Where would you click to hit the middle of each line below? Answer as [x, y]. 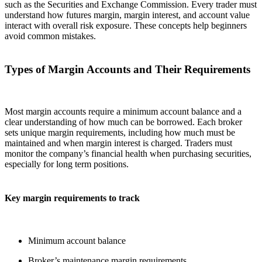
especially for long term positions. [67, 164]
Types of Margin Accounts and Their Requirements [127, 69]
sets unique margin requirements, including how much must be [120, 133]
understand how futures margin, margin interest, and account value [127, 15]
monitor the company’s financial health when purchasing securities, [128, 154]
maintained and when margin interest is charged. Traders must [118, 143]
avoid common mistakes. [50, 36]
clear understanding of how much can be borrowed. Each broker [123, 122]
